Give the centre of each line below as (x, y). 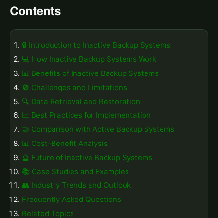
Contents (35, 11)
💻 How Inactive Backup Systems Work (89, 59)
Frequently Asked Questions (72, 200)
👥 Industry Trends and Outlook (76, 185)
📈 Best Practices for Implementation (86, 115)
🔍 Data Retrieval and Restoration (81, 101)
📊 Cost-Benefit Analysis (65, 144)
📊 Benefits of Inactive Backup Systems (90, 73)
